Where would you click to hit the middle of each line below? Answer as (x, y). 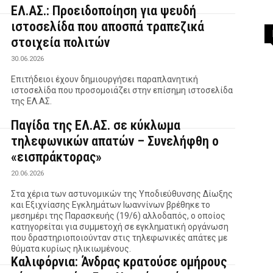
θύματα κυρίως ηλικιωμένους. (71, 248)
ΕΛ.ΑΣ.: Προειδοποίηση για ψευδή (104, 10)
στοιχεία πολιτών (61, 42)
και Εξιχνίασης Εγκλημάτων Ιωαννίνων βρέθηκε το (111, 204)
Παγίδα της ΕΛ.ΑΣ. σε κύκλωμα (96, 125)
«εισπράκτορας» (57, 157)
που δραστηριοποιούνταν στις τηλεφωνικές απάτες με (119, 237)
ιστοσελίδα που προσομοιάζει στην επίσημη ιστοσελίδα (122, 90)
